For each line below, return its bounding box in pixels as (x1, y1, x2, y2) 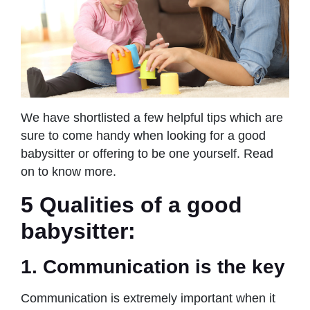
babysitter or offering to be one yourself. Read (21, 146, 273, 161)
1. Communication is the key (21, 255, 285, 277)
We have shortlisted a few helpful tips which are (21, 110, 283, 125)
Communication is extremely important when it (21, 291, 275, 305)
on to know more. (21, 164, 116, 179)
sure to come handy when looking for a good (21, 128, 266, 143)
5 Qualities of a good (21, 192, 242, 217)
